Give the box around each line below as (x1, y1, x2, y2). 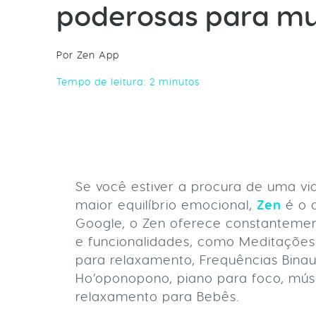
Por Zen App (56, 48, 119, 61)
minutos (159, 75, 200, 88)
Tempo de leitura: (56, 75, 150, 88)
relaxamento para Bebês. (75, 288, 243, 305)
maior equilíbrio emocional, (75, 197, 257, 213)
